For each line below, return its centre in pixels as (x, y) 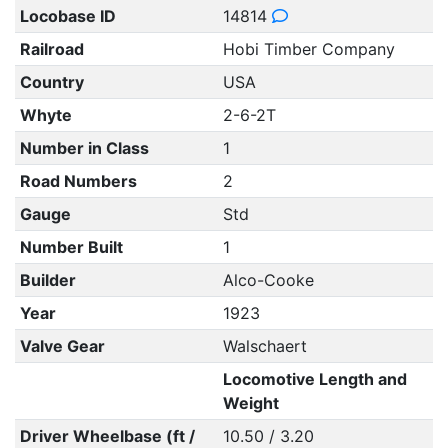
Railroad (51, 49)
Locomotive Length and (314, 379)
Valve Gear (62, 346)
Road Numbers (78, 181)
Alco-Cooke (268, 280)
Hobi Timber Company (308, 49)
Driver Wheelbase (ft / (107, 436)
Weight (250, 403)
